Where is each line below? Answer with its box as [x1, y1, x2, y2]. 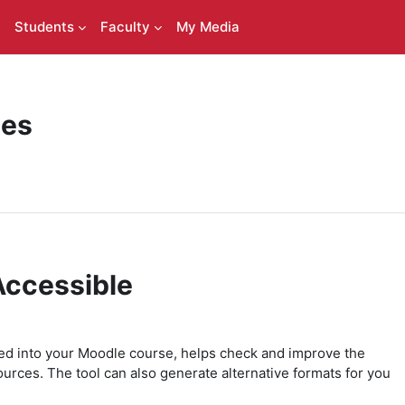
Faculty [99, 18, 150, 35]
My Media [175, 18, 240, 35]
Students [14, 18, 74, 35]
